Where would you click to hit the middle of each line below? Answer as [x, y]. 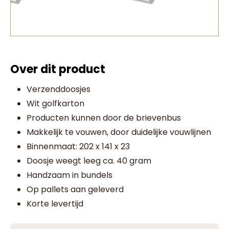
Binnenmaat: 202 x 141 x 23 [78, 146]
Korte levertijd [55, 204]
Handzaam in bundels [70, 175]
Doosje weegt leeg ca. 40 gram [89, 161]
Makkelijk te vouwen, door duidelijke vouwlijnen [119, 132]
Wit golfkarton [55, 104]
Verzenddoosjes [59, 89]
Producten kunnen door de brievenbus [104, 118]
